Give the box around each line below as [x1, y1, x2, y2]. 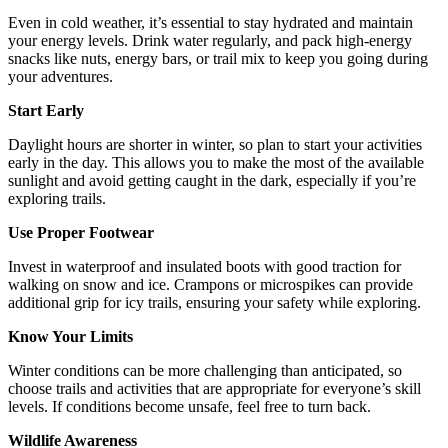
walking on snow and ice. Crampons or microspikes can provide [8, 275, 413, 293]
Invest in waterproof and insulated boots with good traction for [8, 257, 401, 275]
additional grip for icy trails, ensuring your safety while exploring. [8, 293, 421, 311]
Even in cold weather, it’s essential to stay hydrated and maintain [8, 13, 413, 31]
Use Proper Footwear [8, 223, 154, 241]
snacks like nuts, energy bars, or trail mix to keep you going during [8, 49, 428, 67]
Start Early [8, 101, 84, 119]
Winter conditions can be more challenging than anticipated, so [8, 361, 402, 379]
